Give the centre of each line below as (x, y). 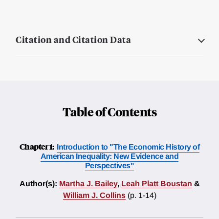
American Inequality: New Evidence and (109, 156)
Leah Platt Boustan (156, 184)
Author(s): (38, 184)
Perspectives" (109, 166)
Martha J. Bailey (88, 184)
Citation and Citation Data (73, 40)
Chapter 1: (37, 147)
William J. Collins (94, 196)
